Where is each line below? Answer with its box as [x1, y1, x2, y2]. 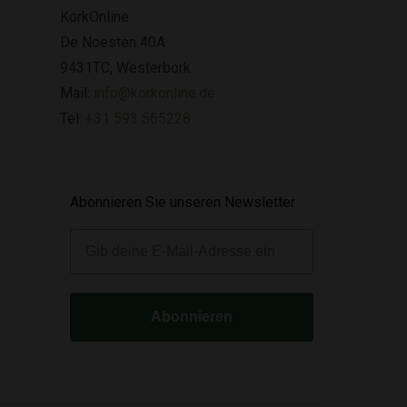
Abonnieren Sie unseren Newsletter [70, 194, 295, 211]
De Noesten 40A [60, 34, 165, 51]
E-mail [69, 228, 112, 243]
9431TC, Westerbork [60, 59, 191, 76]
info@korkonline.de [94, 84, 215, 102]
